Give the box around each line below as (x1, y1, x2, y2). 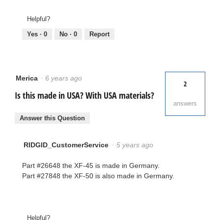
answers (173, 100, 197, 108)
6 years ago (45, 74, 86, 82)
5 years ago (116, 140, 157, 149)
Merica (16, 74, 38, 82)
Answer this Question (20, 114, 85, 122)
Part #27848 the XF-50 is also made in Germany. (22, 171, 174, 180)
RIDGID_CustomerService (24, 140, 109, 149)
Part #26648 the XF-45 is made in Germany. (22, 161, 160, 169)
